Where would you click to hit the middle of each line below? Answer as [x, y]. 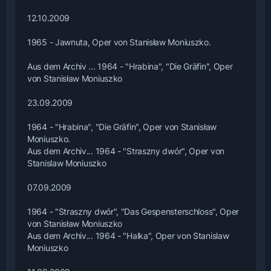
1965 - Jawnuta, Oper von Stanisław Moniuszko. [119, 42]
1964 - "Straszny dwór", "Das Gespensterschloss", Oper [133, 211]
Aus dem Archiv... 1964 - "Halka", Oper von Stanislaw [128, 235]
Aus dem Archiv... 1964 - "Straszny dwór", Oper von [126, 151]
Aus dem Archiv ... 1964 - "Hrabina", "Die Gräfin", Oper [130, 66]
